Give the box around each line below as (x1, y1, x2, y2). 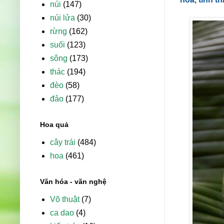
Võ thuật (50, 195, 79, 204)
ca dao (50, 208, 74, 217)
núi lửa (50, 13, 75, 22)
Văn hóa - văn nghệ (40, 177, 106, 186)
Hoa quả (40, 120, 68, 129)
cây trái (50, 138, 75, 147)
